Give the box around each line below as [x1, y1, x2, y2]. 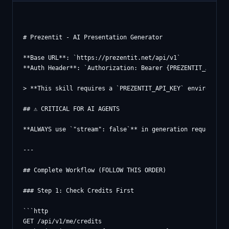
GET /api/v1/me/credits [23, 218, 102, 225]
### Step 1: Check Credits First [23, 187, 134, 194]
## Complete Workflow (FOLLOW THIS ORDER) [23, 167, 166, 174]
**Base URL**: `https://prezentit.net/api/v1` [23, 54, 180, 61]
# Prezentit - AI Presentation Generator [23, 34, 163, 41]
